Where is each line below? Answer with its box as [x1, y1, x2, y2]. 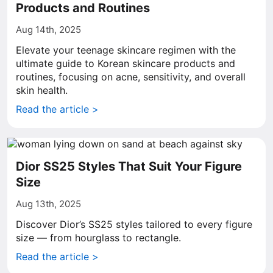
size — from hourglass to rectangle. [16, 232, 181, 244]
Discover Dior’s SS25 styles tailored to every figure [16, 218, 252, 230]
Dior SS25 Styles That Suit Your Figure [16, 159, 242, 174]
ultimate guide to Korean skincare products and [16, 57, 235, 69]
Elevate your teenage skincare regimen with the [16, 44, 236, 56]
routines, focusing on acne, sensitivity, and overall [16, 71, 246, 83]
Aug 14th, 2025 [16, 24, 81, 35]
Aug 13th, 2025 [16, 198, 81, 210]
